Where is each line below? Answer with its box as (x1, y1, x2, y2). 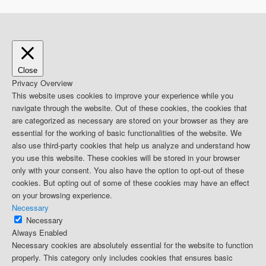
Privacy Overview (12, 77, 72, 89)
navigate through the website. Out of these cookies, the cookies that (12, 102, 247, 114)
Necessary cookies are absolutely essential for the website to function (12, 239, 253, 251)
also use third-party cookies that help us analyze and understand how (12, 140, 250, 151)
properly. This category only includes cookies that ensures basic (12, 252, 233, 264)
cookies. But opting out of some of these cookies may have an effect (12, 177, 249, 189)
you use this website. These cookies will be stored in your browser (12, 152, 240, 164)
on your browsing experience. (12, 189, 112, 201)
